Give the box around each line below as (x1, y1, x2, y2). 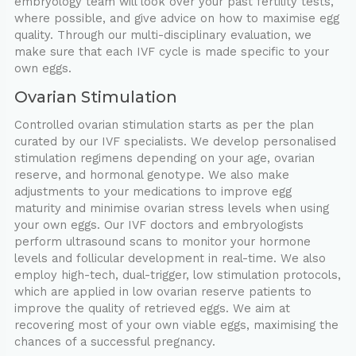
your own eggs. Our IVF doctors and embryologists (14, 218, 304, 233)
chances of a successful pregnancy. (14, 335, 215, 350)
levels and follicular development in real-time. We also (14, 251, 326, 266)
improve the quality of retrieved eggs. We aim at (14, 301, 290, 316)
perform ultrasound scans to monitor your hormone (14, 234, 311, 250)
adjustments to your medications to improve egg (14, 184, 292, 199)
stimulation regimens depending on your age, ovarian (14, 151, 315, 166)
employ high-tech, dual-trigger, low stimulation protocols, (14, 268, 341, 283)
